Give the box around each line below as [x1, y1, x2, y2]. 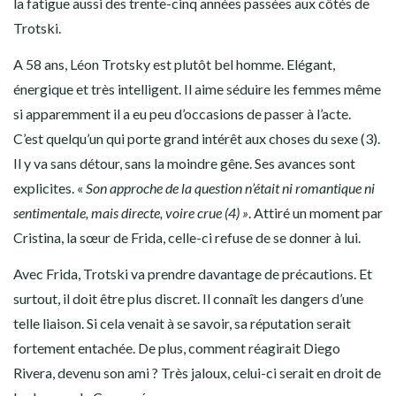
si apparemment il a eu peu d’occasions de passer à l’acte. [13, 104, 351, 122]
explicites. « [13, 179, 83, 196]
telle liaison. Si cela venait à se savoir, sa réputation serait [13, 314, 351, 331]
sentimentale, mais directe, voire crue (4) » [13, 203, 248, 221]
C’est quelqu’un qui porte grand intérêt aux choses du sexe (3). [13, 129, 380, 147]
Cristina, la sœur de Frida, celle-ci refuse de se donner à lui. [13, 228, 363, 246]
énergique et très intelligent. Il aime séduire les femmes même [13, 80, 381, 97]
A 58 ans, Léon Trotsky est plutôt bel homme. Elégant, [13, 55, 335, 72]
